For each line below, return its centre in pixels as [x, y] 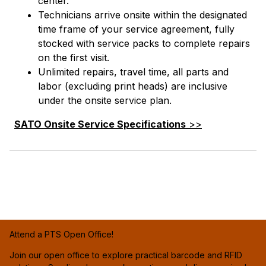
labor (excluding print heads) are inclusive [133, 86]
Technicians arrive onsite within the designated [142, 15]
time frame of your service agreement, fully [136, 29]
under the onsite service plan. [105, 101]
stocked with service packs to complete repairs [144, 44]
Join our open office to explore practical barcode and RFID [126, 255]
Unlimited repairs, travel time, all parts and [133, 72]
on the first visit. [74, 58]
